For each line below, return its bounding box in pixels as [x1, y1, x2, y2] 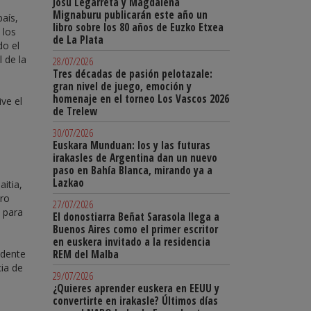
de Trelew [53, 104, 97, 119]
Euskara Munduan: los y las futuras [53, 138, 210, 153]
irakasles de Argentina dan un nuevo [53, 151, 217, 165]
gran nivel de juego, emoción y [53, 79, 192, 94]
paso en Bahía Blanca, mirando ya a [53, 163, 212, 178]
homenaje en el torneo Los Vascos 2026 [53, 92, 229, 106]
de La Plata [53, 33, 103, 47]
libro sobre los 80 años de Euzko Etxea [53, 20, 224, 35]
